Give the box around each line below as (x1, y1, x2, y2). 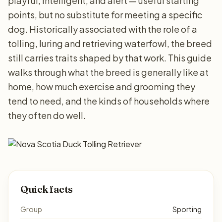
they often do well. (8, 110, 86, 121)
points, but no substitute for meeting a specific (8, 9, 202, 20)
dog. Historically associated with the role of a (8, 23, 197, 35)
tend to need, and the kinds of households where (8, 95, 210, 107)
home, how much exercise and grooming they (8, 81, 195, 92)
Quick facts (20, 183, 73, 195)
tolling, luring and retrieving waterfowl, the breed (8, 38, 212, 49)
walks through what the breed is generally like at (8, 66, 209, 78)
